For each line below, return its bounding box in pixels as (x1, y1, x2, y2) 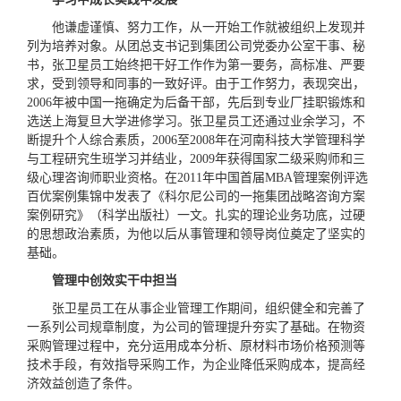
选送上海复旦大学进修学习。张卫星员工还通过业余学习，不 (27, 115, 366, 128)
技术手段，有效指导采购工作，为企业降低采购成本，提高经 (27, 358, 366, 371)
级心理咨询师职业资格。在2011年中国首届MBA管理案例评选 (27, 171, 369, 184)
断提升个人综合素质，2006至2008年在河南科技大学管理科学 (27, 133, 366, 147)
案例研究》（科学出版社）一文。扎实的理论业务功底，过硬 (27, 209, 366, 222)
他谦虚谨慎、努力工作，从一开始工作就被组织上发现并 (52, 21, 366, 34)
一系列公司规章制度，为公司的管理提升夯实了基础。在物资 (27, 320, 366, 334)
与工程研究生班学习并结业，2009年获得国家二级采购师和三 (27, 152, 366, 166)
